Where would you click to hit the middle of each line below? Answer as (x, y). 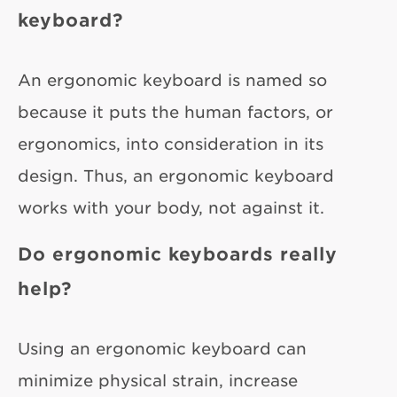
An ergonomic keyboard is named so (172, 80)
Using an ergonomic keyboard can (162, 349)
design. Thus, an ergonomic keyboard (176, 176)
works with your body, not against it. (171, 208)
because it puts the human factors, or (175, 112)
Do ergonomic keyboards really (178, 254)
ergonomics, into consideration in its (171, 144)
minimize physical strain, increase (158, 381)
